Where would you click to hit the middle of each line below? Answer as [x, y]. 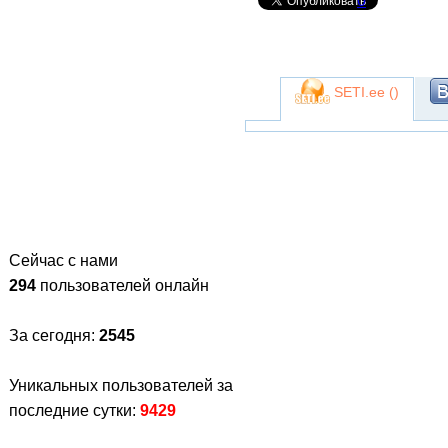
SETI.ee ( [361, 91]
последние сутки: [74, 410]
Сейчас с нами [63, 260]
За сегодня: [54, 335]
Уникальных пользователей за [121, 385]
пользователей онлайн [122, 285]
